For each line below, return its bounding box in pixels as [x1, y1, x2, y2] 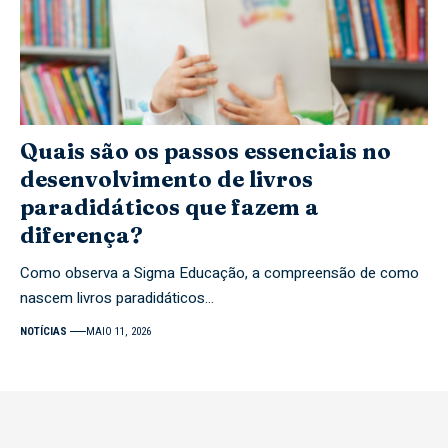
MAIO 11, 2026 [86, 324, 152, 338]
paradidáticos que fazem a [20, 192, 319, 221]
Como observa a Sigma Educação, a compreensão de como [20, 261, 419, 284]
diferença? [20, 220, 143, 249]
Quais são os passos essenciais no [20, 136, 391, 165]
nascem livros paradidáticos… [20, 286, 214, 309]
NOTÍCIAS [20, 324, 67, 338]
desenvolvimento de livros [20, 164, 313, 193]
